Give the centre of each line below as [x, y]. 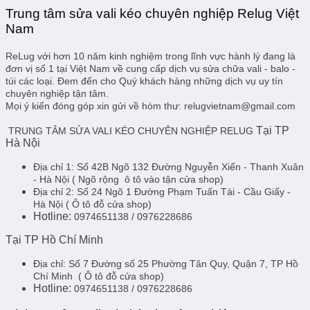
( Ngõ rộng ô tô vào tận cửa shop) [148, 179]
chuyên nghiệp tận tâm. [57, 93]
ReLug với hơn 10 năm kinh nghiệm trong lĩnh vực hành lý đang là [151, 56]
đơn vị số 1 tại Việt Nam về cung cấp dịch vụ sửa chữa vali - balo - [151, 68]
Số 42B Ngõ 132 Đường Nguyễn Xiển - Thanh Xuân [189, 166]
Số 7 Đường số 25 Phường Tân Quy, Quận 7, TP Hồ [183, 263]
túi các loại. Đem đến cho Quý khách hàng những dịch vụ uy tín [144, 81]
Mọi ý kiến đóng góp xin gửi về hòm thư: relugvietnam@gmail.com [151, 106]
